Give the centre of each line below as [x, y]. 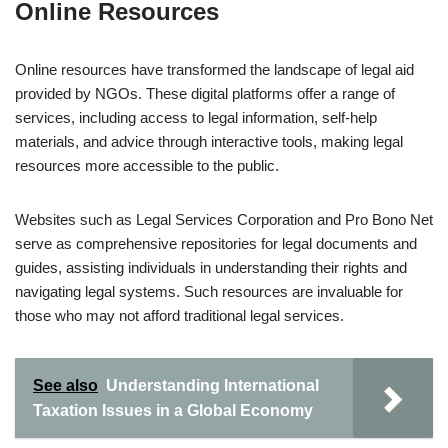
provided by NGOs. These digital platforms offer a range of [205, 93]
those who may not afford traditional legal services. [179, 315]
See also [65, 385]
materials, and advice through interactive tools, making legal [209, 141]
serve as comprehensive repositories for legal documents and [216, 243]
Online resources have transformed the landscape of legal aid [214, 69]
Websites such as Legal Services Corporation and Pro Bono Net [224, 219]
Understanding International [212, 385]
